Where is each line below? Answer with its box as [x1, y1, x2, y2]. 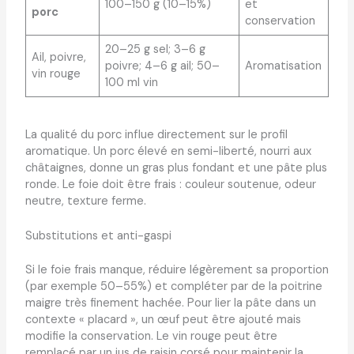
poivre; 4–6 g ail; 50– [105, 58, 220, 74]
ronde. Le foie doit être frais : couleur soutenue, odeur [24, 176, 316, 192]
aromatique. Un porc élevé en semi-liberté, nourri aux [24, 143, 311, 159]
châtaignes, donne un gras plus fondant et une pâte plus [24, 160, 327, 175]
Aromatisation [245, 58, 322, 74]
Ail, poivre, [32, 50, 87, 66]
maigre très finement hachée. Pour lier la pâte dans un [24, 295, 316, 311]
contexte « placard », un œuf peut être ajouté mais [24, 311, 301, 327]
